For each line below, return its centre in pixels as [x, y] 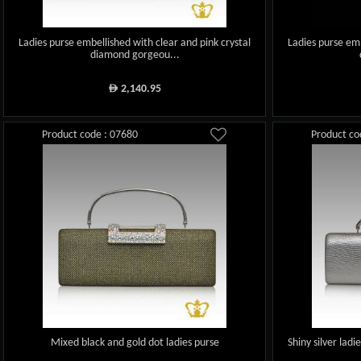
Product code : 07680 [90, 135]
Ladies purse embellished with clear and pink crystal [135, 43]
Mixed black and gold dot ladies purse [135, 343]
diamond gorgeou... [135, 55]
